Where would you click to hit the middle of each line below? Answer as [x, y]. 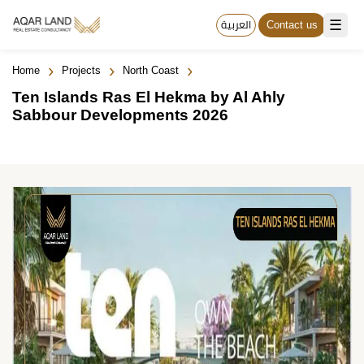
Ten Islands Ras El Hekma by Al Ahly [149, 97]
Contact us [292, 24]
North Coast [151, 70]
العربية [236, 24]
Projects [81, 70]
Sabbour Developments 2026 [120, 115]
